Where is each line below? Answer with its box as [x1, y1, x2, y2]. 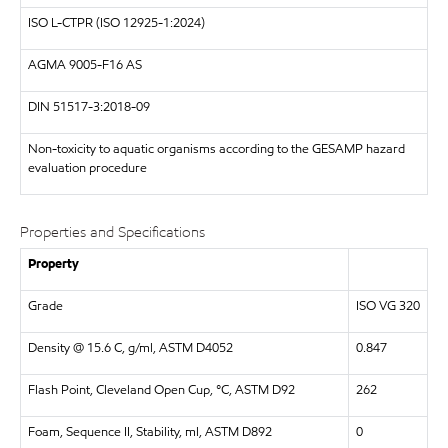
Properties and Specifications [20, 222, 205, 242]
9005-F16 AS [68, 56, 142, 74]
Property [27, 254, 79, 273]
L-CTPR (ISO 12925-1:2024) [50, 14, 205, 32]
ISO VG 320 [355, 296, 420, 315]
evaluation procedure [27, 159, 147, 177]
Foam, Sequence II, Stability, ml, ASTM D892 [27, 422, 272, 441]
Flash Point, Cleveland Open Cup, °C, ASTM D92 [27, 380, 295, 399]
